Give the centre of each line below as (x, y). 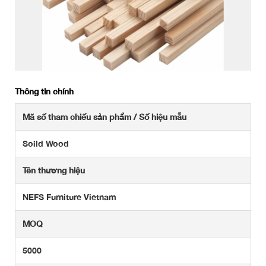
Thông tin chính (44, 91)
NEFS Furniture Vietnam (69, 197)
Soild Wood (46, 144)
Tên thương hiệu (54, 170)
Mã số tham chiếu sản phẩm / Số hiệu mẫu (104, 117)
